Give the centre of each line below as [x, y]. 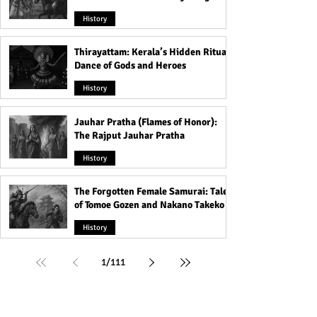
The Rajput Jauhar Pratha [129, 135]
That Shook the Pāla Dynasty [135, 9]
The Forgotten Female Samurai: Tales [153, 192]
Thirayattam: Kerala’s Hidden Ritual [152, 52]
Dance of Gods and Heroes [130, 66]
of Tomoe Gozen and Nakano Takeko [149, 205]
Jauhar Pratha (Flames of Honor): [146, 122]
